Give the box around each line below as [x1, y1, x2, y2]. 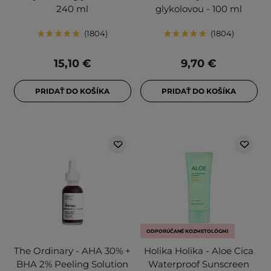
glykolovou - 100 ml [155, 3, 242, 15]
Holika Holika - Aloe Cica [144, 245, 253, 257]
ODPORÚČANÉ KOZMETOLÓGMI [146, 228, 229, 235]
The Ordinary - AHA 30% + [14, 245, 131, 257]
